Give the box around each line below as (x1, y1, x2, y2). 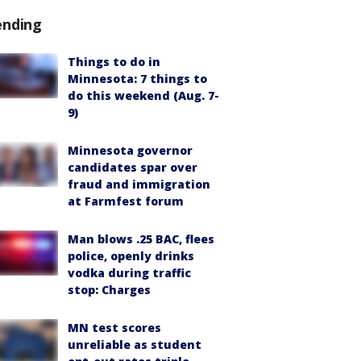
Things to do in (68, 54, 160, 69)
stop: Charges (68, 282, 151, 297)
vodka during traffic (68, 265, 191, 280)
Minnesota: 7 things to (68, 71, 207, 86)
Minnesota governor (68, 143, 193, 158)
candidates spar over (68, 160, 197, 175)
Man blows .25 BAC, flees (68, 231, 214, 247)
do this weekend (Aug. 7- (68, 88, 219, 103)
